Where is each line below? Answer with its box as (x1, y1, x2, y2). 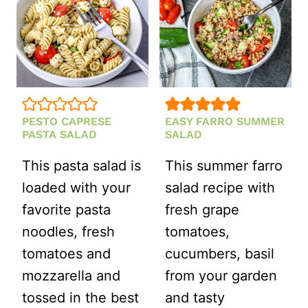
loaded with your (22, 179, 131, 197)
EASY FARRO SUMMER (165, 115, 285, 129)
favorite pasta (22, 201, 111, 219)
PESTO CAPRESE (22, 115, 111, 129)
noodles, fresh (22, 223, 115, 241)
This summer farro (165, 157, 283, 175)
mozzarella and (22, 267, 120, 285)
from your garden (165, 267, 277, 285)
